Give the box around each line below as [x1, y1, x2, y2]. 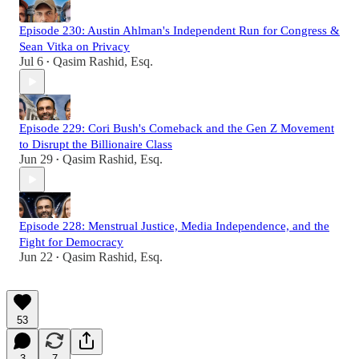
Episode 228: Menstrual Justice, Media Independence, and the [19, 220, 329, 233]
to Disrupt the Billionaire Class [19, 138, 172, 151]
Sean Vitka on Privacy [19, 40, 130, 54]
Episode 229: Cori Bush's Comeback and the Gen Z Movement [19, 122, 334, 135]
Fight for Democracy [19, 236, 123, 249]
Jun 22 [19, 250, 53, 264]
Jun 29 [19, 152, 53, 167]
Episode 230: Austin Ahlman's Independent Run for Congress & [19, 24, 340, 38]
